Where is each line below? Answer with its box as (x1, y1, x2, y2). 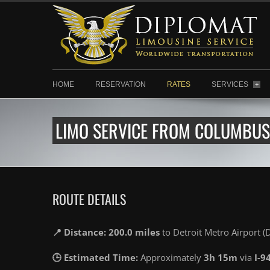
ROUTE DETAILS (52, 189, 126, 209)
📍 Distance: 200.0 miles (52, 226, 160, 238)
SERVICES (212, 80, 250, 89)
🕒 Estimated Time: (52, 251, 138, 263)
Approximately (138, 251, 204, 263)
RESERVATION (95, 80, 146, 89)
